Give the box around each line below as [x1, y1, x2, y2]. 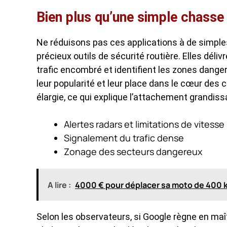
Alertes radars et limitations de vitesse [64, 118, 224, 130]
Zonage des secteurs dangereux [64, 145, 202, 158]
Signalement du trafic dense [64, 131, 184, 144]
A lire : [48, 179, 71, 191]
